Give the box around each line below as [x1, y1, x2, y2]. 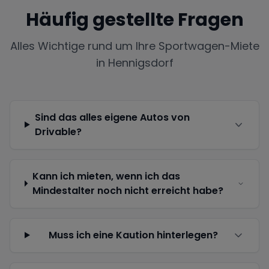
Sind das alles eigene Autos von [34, 110, 190, 124]
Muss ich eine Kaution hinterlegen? [49, 228, 219, 242]
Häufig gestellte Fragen [25, 7, 244, 32]
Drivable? [34, 124, 82, 139]
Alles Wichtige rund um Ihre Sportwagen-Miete [10, 38, 259, 53]
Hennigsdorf [107, 55, 174, 70]
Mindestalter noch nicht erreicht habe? [32, 183, 223, 198]
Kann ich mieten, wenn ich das [32, 169, 180, 183]
